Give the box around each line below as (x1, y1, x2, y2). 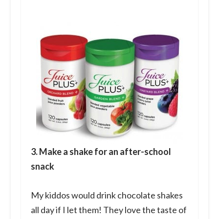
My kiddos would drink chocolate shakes (30, 189, 183, 200)
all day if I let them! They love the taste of (30, 204, 187, 215)
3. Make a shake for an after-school (30, 146, 171, 157)
